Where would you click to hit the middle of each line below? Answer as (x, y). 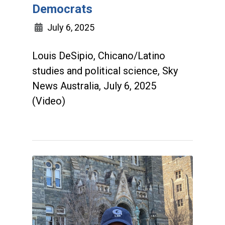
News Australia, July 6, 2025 (94, 86)
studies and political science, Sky (105, 71)
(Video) (50, 101)
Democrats (63, 9)
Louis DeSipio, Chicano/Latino (99, 55)
